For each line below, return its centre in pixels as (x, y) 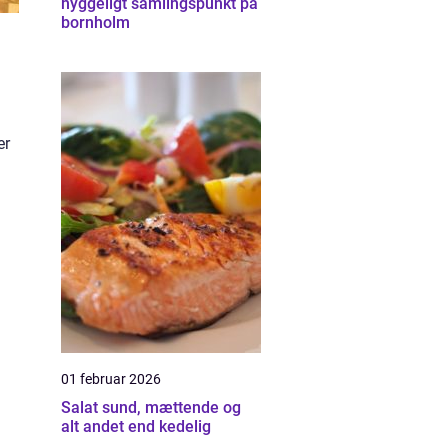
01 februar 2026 (111, 379)
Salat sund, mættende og (81, 407)
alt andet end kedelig (136, 426)
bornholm (95, 22)
